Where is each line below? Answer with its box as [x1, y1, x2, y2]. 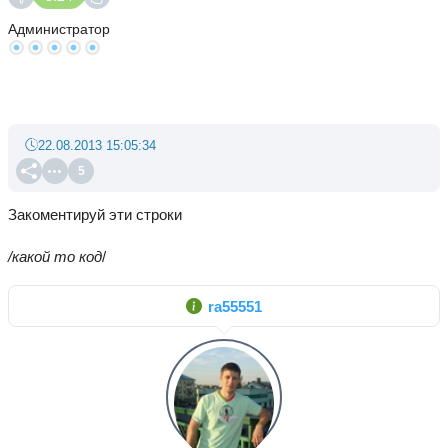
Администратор [8, 22, 110, 37]
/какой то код [8, 248, 102, 265]
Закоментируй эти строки [8, 206, 182, 223]
